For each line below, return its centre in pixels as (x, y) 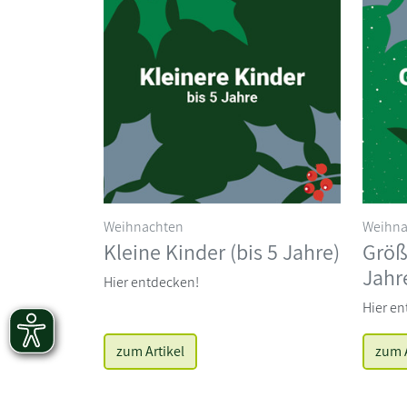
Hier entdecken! (151, 282)
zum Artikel (150, 351)
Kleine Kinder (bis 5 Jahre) (222, 251)
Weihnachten (144, 226)
